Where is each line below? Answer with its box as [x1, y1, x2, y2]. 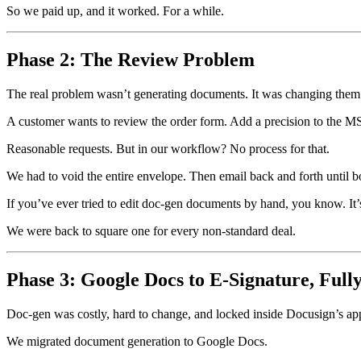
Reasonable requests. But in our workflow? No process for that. [6, 142, 330, 156]
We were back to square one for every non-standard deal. [6, 224, 296, 239]
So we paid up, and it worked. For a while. [6, 4, 224, 19]
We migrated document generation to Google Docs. [6, 334, 268, 349]
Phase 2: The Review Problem [6, 49, 255, 71]
